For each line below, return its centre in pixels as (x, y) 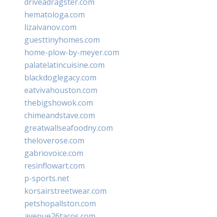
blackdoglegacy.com (60, 77)
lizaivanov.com (50, 27)
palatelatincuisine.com (64, 65)
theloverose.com (54, 140)
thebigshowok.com (59, 102)
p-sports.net (47, 178)
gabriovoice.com (54, 153)
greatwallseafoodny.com (69, 128)
